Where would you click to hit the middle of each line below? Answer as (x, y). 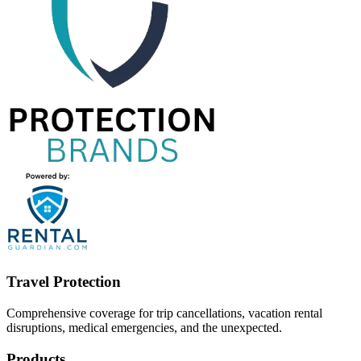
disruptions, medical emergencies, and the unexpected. (144, 328)
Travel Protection (64, 282)
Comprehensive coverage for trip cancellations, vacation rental (164, 313)
